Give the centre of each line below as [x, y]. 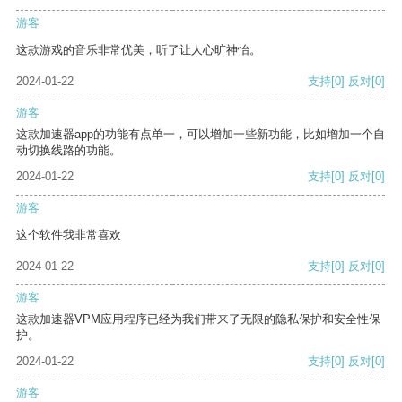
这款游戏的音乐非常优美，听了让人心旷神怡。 [139, 50]
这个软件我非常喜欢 [69, 235]
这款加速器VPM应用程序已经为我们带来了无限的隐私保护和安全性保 [198, 319]
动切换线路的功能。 [69, 151]
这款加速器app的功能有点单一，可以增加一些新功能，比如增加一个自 [201, 135]
